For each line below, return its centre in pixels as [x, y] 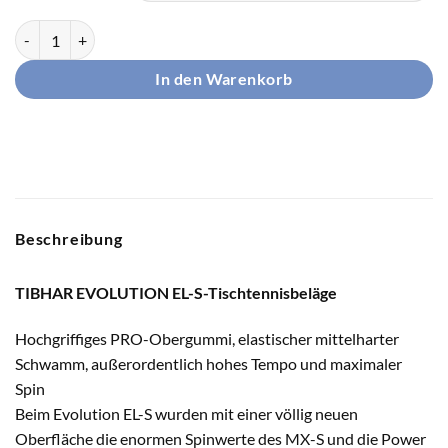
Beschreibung [69, 238]
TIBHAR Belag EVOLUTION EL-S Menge [137, 31]
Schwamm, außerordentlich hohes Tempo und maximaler [208, 363]
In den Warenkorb [224, 79]
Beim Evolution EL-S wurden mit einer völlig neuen [186, 413]
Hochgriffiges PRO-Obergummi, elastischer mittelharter [207, 338]
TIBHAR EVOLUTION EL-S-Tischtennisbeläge [176, 292]
